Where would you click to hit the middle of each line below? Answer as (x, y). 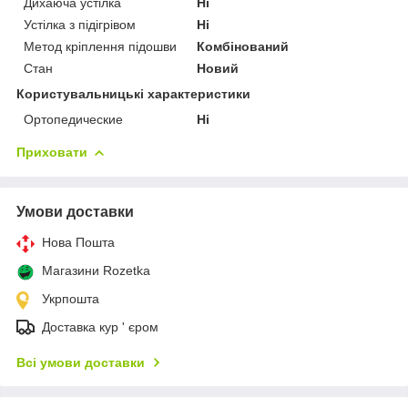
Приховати (52, 152)
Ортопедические (73, 119)
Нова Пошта (78, 242)
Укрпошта (71, 298)
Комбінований (243, 46)
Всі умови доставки (81, 362)
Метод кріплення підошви (100, 46)
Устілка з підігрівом (80, 24)
